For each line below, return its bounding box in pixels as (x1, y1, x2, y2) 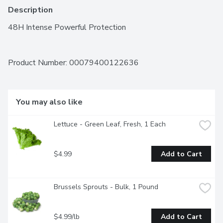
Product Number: (8, 57, 69, 69)
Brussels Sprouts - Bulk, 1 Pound (54, 182, 158, 192)
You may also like (16, 97, 83, 108)
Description (8, 4, 53, 16)
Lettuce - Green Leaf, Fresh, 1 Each (54, 119, 166, 129)
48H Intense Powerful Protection (8, 22, 126, 33)
